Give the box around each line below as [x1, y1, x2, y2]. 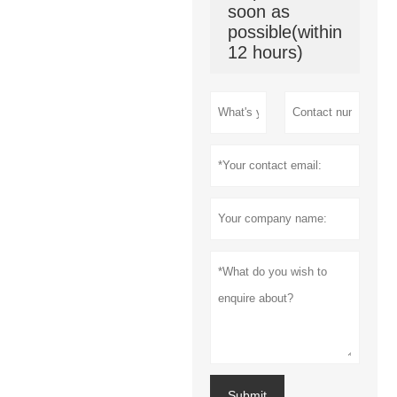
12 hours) [227, 43, 303, 63]
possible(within [227, 22, 342, 43]
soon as [227, 2, 290, 22]
